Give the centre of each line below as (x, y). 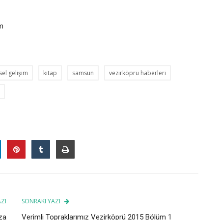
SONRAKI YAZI (41, 201)
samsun (83, 73)
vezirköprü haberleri (137, 73)
